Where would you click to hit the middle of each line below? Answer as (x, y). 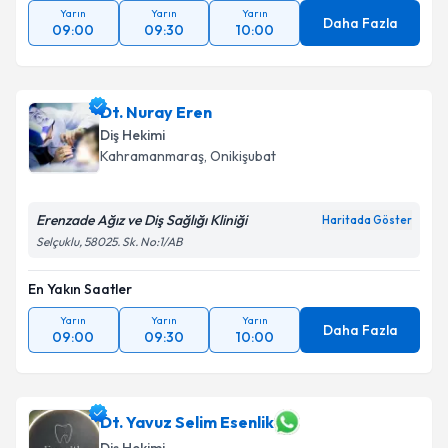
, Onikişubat (240, 156)
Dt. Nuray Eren (156, 112)
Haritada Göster (367, 220)
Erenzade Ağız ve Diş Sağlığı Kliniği (141, 220)
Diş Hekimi (132, 135)
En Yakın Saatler (80, 289)
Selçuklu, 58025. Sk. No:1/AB (109, 241)
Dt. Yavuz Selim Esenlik (187, 422)
